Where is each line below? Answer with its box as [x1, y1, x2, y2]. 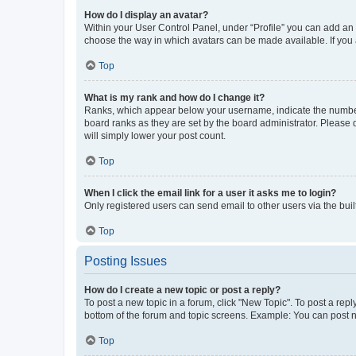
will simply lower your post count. [84, 130, 226, 141]
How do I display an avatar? [84, 9, 208, 21]
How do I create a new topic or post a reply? [84, 284, 281, 296]
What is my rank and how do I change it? [84, 91, 265, 103]
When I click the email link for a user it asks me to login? [84, 187, 336, 199]
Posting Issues [84, 253, 167, 268]
